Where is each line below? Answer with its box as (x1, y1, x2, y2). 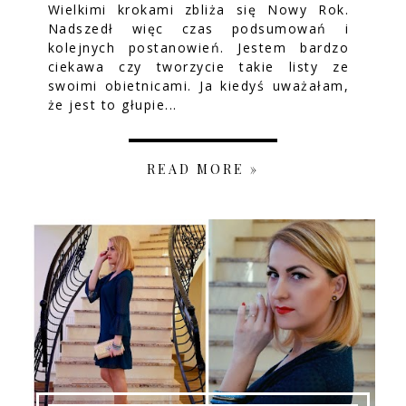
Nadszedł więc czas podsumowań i (47, 20, 350, 38)
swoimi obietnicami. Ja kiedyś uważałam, (47, 77, 350, 95)
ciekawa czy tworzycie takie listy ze (47, 58, 350, 76)
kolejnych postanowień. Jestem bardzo (47, 39, 350, 57)
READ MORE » (146, 160, 259, 179)
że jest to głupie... (47, 96, 178, 114)
